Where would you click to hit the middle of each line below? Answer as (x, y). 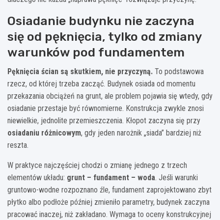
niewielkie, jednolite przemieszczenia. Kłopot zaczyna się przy (104, 120)
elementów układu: (37, 177)
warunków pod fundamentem (96, 52)
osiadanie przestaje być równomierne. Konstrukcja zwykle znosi (106, 108)
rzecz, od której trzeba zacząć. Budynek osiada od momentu (101, 83)
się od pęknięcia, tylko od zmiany (104, 36)
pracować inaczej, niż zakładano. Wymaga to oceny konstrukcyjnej (109, 214)
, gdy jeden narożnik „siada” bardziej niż (141, 133)
